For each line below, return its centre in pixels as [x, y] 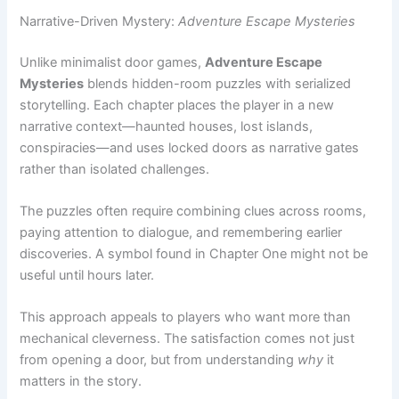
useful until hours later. [87, 212]
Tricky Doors [208, 381]
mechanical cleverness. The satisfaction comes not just [187, 276]
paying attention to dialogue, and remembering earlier [181, 170]
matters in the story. [81, 318]
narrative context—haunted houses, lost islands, [167, 64]
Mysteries [52, 21]
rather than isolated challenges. [115, 106]
